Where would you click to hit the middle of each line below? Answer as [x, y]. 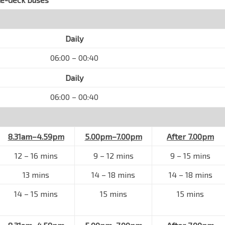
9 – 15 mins [190, 155]
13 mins [36, 175]
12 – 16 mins [36, 155]
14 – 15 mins [36, 194]
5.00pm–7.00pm [113, 136]
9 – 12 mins [113, 155]
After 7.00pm [190, 136]
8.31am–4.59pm [36, 136]
